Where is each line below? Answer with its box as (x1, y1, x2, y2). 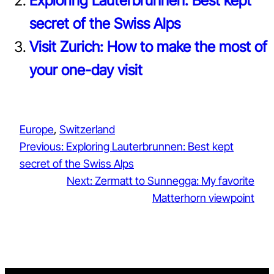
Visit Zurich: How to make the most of (29, 37, 267, 56)
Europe (20, 122, 54, 136)
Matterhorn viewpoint (152, 191, 254, 204)
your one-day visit (29, 61, 143, 79)
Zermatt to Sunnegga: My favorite (95, 174, 254, 187)
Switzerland (59, 122, 115, 136)
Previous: (20, 139, 64, 153)
